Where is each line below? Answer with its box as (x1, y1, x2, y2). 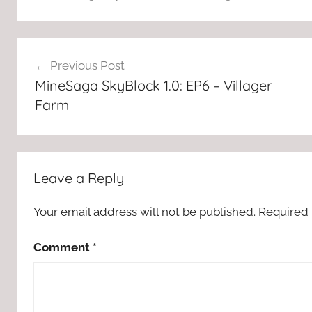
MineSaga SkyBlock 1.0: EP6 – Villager (34, 76, 272, 94)
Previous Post (49, 58, 125, 72)
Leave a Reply (33, 169, 124, 187)
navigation (16, 64, 107, 86)
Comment (33, 240, 93, 254)
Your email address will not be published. (33, 205, 256, 219)
